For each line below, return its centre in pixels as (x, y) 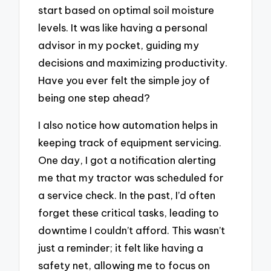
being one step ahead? (94, 98)
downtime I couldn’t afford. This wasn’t (132, 230)
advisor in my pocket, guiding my (119, 45)
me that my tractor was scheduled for (131, 177)
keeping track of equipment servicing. (130, 142)
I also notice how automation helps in (128, 125)
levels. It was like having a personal (123, 28)
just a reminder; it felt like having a (121, 247)
